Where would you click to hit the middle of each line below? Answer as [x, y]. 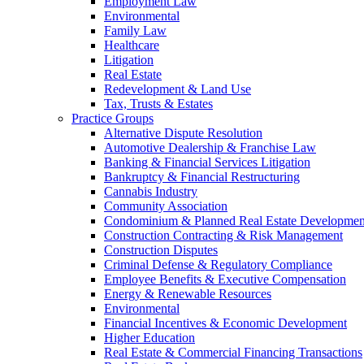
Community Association [166, 206]
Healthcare [132, 45]
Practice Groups [113, 118]
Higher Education [149, 338]
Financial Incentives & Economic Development [225, 323]
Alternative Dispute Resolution [183, 133]
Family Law [135, 30]
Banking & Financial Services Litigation [207, 162]
